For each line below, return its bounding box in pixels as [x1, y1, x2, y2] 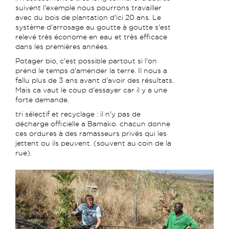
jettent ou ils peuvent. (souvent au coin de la [15, 139, 171, 147]
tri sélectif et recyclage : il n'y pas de [15, 109, 141, 118]
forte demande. [15, 95, 69, 104]
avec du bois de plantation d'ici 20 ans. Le [15, 13, 161, 21]
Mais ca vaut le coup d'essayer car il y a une [15, 85, 167, 94]
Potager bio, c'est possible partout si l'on [15, 56, 157, 65]
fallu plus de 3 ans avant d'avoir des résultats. [15, 76, 174, 84]
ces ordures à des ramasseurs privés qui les [15, 129, 167, 138]
